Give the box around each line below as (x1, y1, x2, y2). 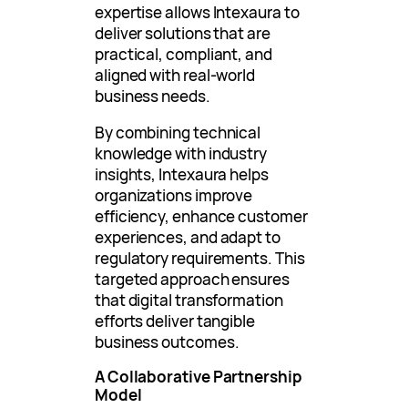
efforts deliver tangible (95, 311, 255, 332)
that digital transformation (95, 290, 283, 311)
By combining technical (95, 122, 261, 144)
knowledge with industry (95, 143, 268, 165)
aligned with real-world (95, 65, 256, 87)
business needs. (95, 86, 210, 107)
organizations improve (95, 185, 253, 207)
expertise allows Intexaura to (95, 2, 300, 24)
